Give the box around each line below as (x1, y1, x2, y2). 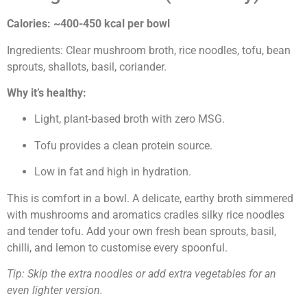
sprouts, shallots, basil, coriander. (7, 60, 167, 73)
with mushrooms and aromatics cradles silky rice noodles (7, 208, 284, 221)
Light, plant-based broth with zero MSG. (34, 112, 225, 126)
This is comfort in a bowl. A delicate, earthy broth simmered (7, 191, 293, 205)
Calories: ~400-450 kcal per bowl (7, 17, 170, 31)
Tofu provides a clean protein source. (34, 138, 212, 152)
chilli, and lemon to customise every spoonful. (7, 241, 228, 254)
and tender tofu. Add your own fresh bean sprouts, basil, (7, 224, 276, 238)
